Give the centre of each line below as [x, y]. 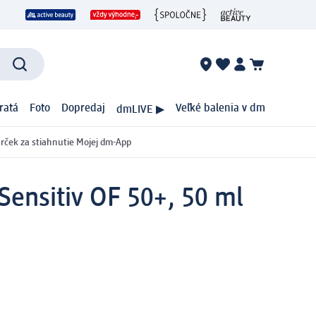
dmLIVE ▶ [140, 110]
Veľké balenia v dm [220, 109]
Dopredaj [83, 109]
